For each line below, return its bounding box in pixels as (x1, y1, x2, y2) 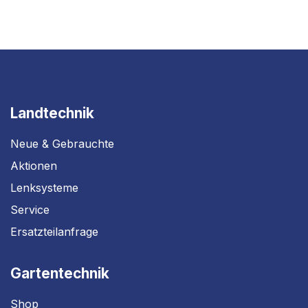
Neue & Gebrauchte (10, 137, 114, 151)
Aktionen (10, 159, 57, 173)
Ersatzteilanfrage (10, 225, 98, 239)
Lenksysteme (10, 181, 78, 195)
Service (10, 203, 49, 217)
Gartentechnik (10, 265, 109, 282)
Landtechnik (10, 104, 94, 122)
